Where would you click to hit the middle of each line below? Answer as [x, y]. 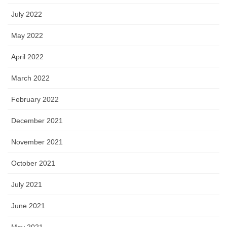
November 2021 [37, 142]
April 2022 [27, 57]
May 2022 [27, 35]
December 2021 [37, 121]
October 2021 [33, 163]
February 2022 [35, 99]
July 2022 [27, 14]
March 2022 [30, 78]
